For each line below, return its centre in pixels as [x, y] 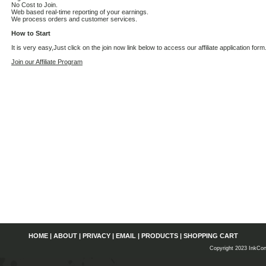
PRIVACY [96, 236]
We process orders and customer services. [74, 19]
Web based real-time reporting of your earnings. [80, 12]
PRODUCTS [159, 236]
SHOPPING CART [210, 236]
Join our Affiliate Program [47, 62]
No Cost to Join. [34, 5]
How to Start [31, 33]
